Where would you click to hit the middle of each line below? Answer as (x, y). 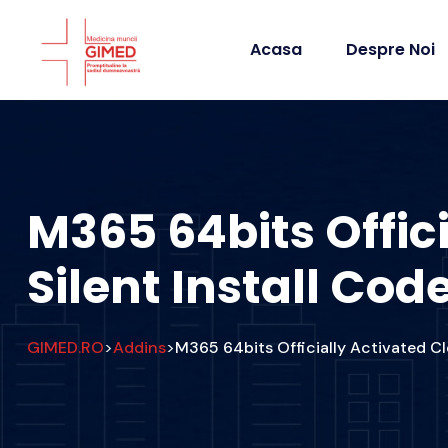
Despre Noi (391, 49)
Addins (139, 347)
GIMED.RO (65, 347)
